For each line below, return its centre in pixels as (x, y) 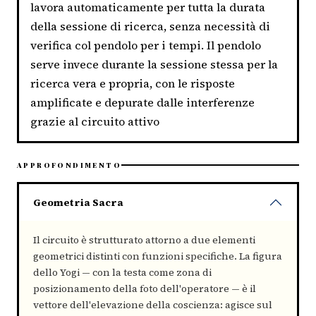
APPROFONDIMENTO (69, 165)
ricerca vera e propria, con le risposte (133, 84)
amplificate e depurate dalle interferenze (142, 103)
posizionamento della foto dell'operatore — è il (145, 288)
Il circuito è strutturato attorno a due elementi (144, 239)
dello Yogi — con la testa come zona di (122, 272)
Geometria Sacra (78, 202)
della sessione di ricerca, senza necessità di (150, 26)
